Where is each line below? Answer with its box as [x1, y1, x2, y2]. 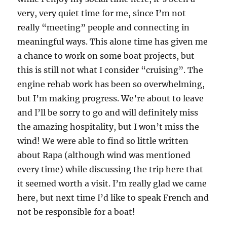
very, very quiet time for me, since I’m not [17, 8, 186, 18]
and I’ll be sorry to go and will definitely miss [17, 107, 199, 118]
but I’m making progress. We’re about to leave [17, 93, 204, 103]
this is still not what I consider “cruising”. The [17, 64, 204, 75]
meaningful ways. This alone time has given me [17, 36, 208, 47]
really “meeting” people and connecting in [17, 22, 190, 32]
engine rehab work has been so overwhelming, [17, 79, 205, 89]
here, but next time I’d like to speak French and [17, 192, 209, 203]
